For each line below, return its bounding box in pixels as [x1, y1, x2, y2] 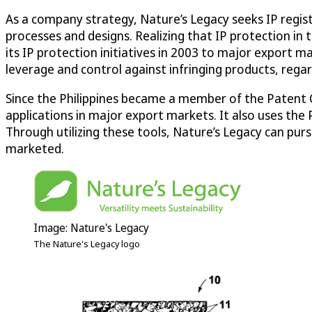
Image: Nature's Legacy [33, 220, 149, 236]
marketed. [6, 140, 64, 157]
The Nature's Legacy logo [33, 237, 140, 251]
